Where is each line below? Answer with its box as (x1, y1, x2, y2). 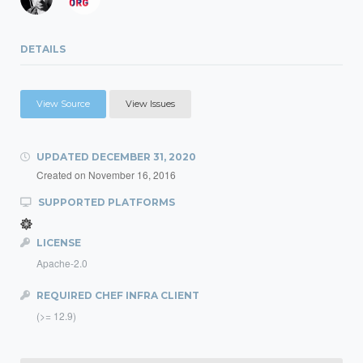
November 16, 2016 (88, 168, 176, 181)
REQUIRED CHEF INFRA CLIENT (34, 289, 199, 301)
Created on (36, 168, 88, 181)
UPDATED (34, 151, 92, 163)
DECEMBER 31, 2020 (92, 151, 196, 163)
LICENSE (34, 237, 81, 249)
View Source (36, 98, 90, 109)
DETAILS (20, 43, 66, 55)
